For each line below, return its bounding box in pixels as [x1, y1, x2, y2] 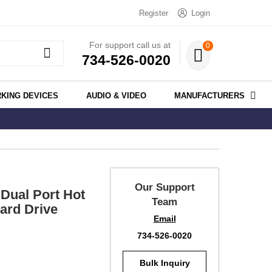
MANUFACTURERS [174, 91, 245, 101]
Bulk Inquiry [139, 258, 190, 268]
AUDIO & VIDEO [86, 91, 146, 101]
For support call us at [89, 39, 171, 50]
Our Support [134, 182, 195, 194]
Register [139, 8, 168, 18]
